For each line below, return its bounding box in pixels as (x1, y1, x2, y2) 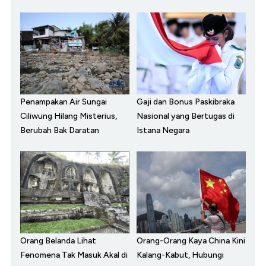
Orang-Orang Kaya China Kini (137, 236, 245, 246)
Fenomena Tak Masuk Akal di (20, 250, 128, 261)
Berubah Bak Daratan (20, 125, 99, 136)
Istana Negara (137, 125, 189, 136)
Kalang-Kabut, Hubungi (137, 250, 224, 261)
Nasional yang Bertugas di (137, 111, 235, 122)
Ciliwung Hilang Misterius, (20, 111, 117, 122)
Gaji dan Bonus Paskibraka (137, 97, 235, 107)
